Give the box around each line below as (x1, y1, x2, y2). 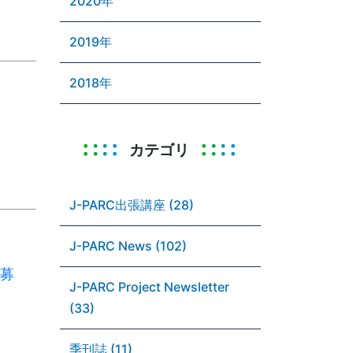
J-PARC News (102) (69, 238, 187, 254)
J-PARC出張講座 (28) (69, 197, 194, 213)
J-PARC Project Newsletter (69, 279, 229, 295)
